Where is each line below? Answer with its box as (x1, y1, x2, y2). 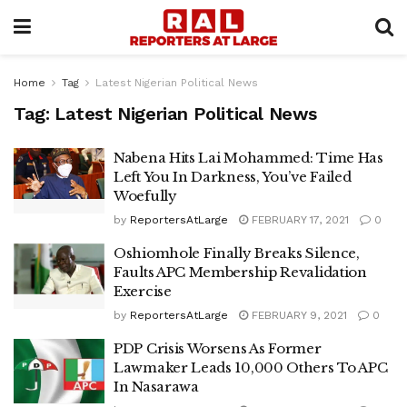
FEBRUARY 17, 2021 (248, 213, 349, 226)
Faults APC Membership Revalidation (114, 263, 367, 281)
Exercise (114, 283, 172, 300)
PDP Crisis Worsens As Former (114, 340, 322, 357)
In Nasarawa (114, 378, 199, 395)
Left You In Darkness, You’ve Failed (114, 168, 352, 185)
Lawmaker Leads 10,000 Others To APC (114, 359, 388, 376)
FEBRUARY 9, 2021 (248, 309, 347, 322)
